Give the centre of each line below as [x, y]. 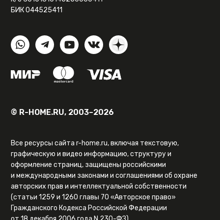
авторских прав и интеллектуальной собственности [99, 187]
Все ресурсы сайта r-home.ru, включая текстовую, [95, 143]
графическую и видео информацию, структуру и [91, 154]
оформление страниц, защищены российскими [89, 165]
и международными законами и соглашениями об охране [104, 176]
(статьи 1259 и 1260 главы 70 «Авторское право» [94, 197]
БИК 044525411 [37, 10]
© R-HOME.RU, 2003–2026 [63, 112]
